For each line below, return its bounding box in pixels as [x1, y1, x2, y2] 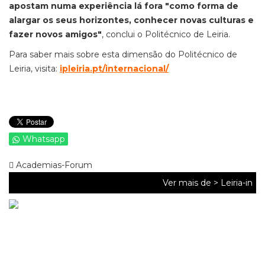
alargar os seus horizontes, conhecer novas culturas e [9, 15, 254, 25]
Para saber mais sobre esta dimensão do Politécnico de [9, 49, 237, 60]
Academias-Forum [14, 160, 92, 170]
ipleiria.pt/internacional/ [60, 63, 169, 74]
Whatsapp [22, 134, 65, 144]
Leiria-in [221, 177, 253, 188]
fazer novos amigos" [9, 29, 102, 40]
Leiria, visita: [9, 63, 60, 74]
